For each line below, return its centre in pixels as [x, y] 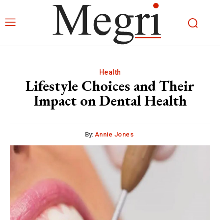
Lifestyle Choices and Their [110, 86]
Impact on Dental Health [110, 100]
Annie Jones [114, 134]
